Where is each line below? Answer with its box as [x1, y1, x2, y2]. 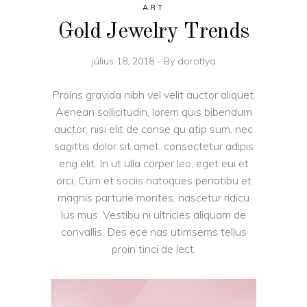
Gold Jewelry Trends [58, 21, 249, 43]
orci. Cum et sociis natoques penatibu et [56, 173, 251, 187]
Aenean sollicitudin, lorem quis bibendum [55, 104, 252, 119]
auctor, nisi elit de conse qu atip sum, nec [54, 121, 253, 136]
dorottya [177, 54, 216, 67]
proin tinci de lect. [111, 241, 196, 256]
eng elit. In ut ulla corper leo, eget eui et [58, 156, 249, 170]
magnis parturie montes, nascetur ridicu [58, 190, 249, 204]
